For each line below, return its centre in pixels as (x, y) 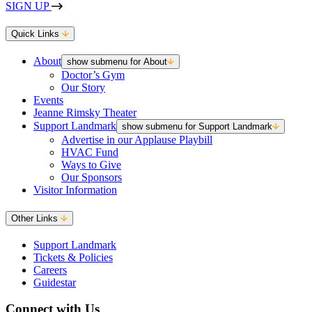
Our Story (83, 88)
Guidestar (55, 282)
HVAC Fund (90, 153)
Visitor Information (75, 190)
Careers (50, 270)
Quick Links (37, 34)
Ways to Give (91, 165)
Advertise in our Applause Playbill (137, 140)
